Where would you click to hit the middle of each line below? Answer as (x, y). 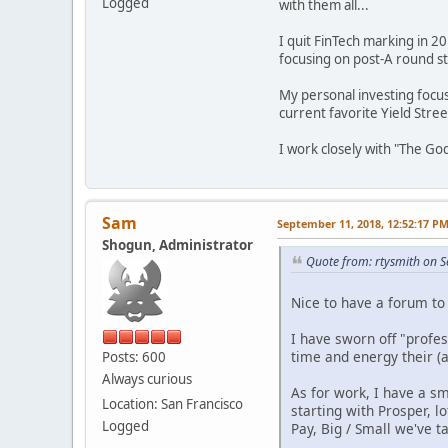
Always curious (147, 379)
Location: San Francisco (172, 404)
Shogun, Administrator (177, 245)
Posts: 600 (134, 357)
